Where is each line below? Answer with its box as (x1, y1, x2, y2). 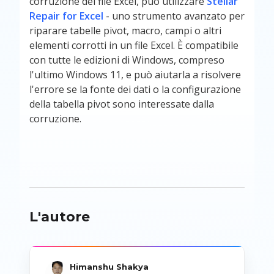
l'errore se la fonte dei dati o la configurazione (29, 83, 241, 97)
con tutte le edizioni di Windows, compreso (29, 53, 224, 67)
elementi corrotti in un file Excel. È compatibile (29, 39, 239, 53)
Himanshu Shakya (70, 262, 149, 272)
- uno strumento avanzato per (103, 9, 245, 23)
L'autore (29, 209, 90, 226)
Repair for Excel (29, 9, 103, 23)
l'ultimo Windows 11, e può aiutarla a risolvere (29, 68, 241, 82)
